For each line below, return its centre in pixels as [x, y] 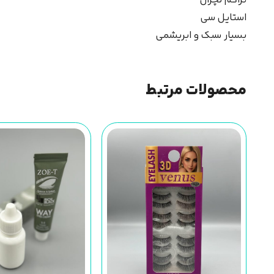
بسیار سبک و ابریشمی [202, 35]
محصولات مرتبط [196, 91]
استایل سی [224, 17]
